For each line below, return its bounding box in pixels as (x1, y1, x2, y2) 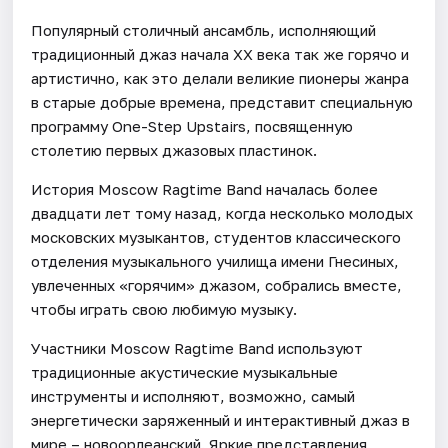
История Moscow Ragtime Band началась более (31, 179, 379, 198)
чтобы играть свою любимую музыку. (31, 299, 298, 318)
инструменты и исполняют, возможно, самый (31, 386, 356, 405)
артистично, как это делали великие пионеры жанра (31, 68, 410, 87)
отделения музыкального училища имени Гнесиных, (31, 251, 400, 270)
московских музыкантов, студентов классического (31, 227, 402, 246)
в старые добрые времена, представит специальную (31, 92, 414, 111)
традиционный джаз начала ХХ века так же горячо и (31, 44, 410, 63)
